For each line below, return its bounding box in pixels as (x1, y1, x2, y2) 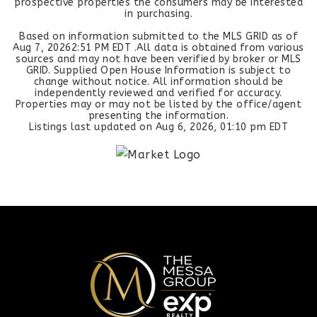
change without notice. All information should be (33, 76, 284, 88)
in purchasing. (125, 8, 192, 20)
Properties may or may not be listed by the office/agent (15, 98, 302, 110)
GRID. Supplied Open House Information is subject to (25, 64, 292, 76)
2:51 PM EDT (71, 42, 132, 54)
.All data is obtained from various (131, 42, 304, 54)
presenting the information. (88, 110, 229, 122)
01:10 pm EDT (220, 121, 288, 133)
